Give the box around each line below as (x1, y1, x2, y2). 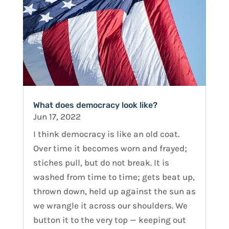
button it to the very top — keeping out (33, 215, 186, 225)
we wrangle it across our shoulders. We (33, 200, 188, 211)
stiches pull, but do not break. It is (33, 157, 169, 168)
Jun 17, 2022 (33, 111, 81, 122)
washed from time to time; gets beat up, (33, 172, 195, 182)
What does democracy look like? (33, 100, 157, 110)
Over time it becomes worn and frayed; (33, 143, 187, 154)
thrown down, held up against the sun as (33, 186, 196, 197)
